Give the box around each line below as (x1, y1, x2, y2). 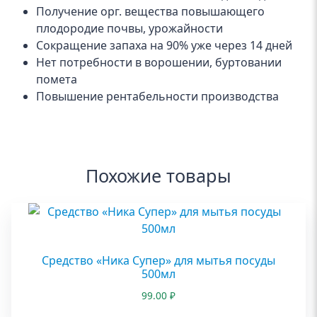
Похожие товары (86, 163, 231, 188)
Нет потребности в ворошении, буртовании (36, 54, 282, 71)
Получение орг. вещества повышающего (36, 4, 265, 20)
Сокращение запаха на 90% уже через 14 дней (36, 38, 293, 54)
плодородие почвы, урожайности (36, 21, 224, 37)
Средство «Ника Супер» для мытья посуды (42, 253, 275, 269)
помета (36, 71, 78, 88)
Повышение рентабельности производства (36, 88, 279, 105)
